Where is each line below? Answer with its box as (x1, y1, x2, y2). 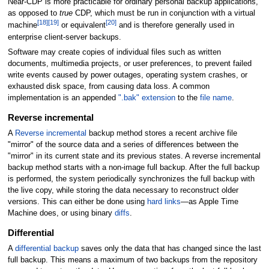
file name (199, 93, 232, 102)
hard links (147, 198, 181, 207)
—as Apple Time (180, 198, 238, 207)
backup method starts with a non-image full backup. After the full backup (7, 163, 259, 172)
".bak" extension (118, 93, 175, 102)
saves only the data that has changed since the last (78, 244, 261, 253)
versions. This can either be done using (7, 198, 147, 207)
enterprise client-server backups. (7, 32, 121, 41)
